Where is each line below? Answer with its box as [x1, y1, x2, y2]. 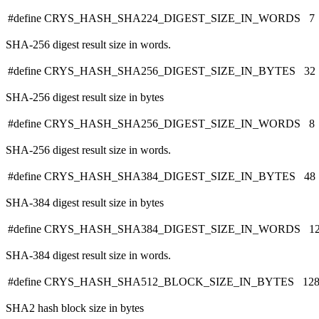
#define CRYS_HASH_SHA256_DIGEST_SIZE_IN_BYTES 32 [8, 65, 315, 78]
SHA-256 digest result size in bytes [6, 91, 164, 104]
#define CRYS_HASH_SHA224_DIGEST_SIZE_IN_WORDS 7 [8, 12, 315, 25]
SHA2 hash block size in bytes [6, 302, 144, 315]
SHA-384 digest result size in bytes [6, 197, 164, 209]
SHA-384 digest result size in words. [6, 249, 171, 262]
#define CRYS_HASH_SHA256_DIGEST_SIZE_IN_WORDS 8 [8, 117, 315, 130]
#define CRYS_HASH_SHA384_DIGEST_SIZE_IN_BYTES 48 [8, 170, 315, 183]
